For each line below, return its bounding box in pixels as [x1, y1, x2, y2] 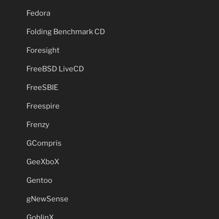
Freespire [26, 101, 60, 110]
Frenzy [26, 120, 49, 129]
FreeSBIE [26, 83, 58, 92]
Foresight [26, 45, 60, 55]
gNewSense [26, 194, 68, 203]
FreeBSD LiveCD [26, 64, 84, 73]
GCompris [26, 138, 62, 148]
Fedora [26, 8, 50, 18]
